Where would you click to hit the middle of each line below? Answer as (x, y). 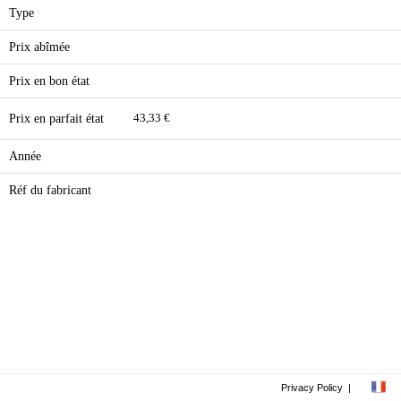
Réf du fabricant (50, 190)
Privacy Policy (312, 388)
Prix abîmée (39, 47)
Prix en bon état (49, 81)
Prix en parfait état (56, 118)
